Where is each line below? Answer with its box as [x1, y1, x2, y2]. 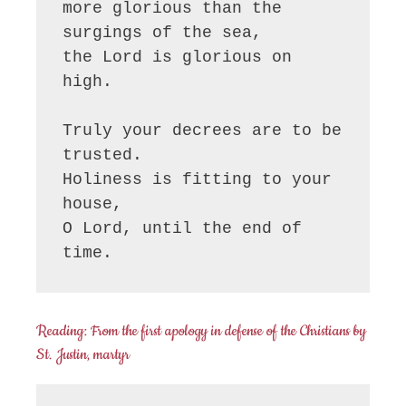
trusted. [63, 146, 143, 165]
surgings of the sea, [63, 24, 263, 43]
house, [63, 195, 123, 214]
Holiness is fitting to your [63, 170, 333, 189]
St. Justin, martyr [36, 343, 130, 364]
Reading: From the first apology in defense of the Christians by [36, 320, 366, 341]
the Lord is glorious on [63, 48, 293, 67]
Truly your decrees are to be [63, 121, 343, 140]
